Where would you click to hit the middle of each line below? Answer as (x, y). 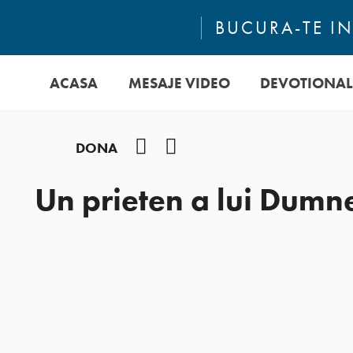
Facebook (178, 147)
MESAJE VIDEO (179, 83)
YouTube (204, 147)
